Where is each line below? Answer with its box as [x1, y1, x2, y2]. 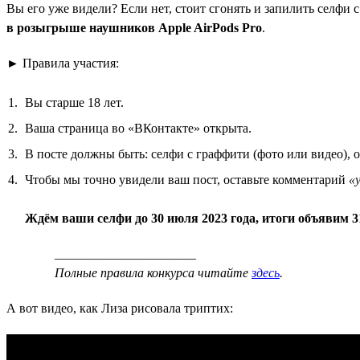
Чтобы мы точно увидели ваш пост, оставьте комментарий [25, 172, 349, 186]
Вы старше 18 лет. [25, 95, 124, 109]
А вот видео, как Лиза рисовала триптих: [6, 301, 233, 315]
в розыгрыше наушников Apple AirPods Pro [6, 20, 262, 35]
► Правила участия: [6, 55, 119, 70]
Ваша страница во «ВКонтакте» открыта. [25, 121, 252, 135]
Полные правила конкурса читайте [55, 265, 252, 280]
